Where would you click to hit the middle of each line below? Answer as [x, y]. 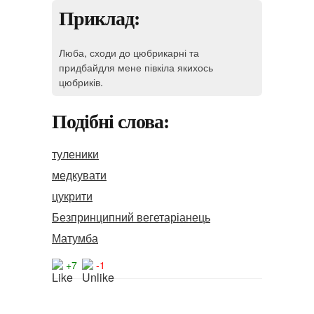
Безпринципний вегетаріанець [131, 217]
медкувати [79, 175]
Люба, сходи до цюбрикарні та [129, 52]
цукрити [72, 196]
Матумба [75, 238]
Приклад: [99, 19]
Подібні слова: [110, 122]
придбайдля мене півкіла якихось [136, 67]
